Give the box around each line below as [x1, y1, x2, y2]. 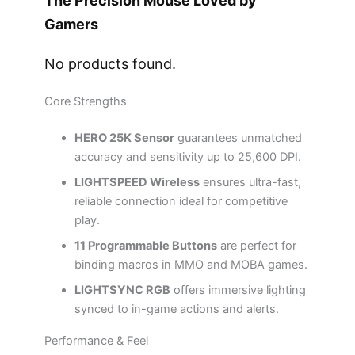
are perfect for [217, 238, 297, 253]
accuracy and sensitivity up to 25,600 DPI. [74, 149, 302, 164]
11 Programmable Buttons [74, 238, 218, 253]
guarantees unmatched [174, 130, 303, 145]
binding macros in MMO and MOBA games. [74, 257, 308, 272]
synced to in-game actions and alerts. [74, 301, 280, 316]
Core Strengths [44, 94, 127, 109]
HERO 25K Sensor [74, 130, 175, 145]
